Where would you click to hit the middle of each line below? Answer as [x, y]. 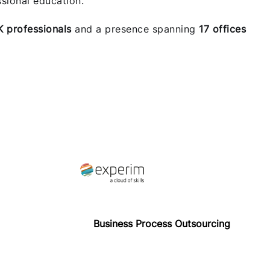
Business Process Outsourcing [162, 223]
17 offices [222, 29]
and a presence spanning [135, 29]
